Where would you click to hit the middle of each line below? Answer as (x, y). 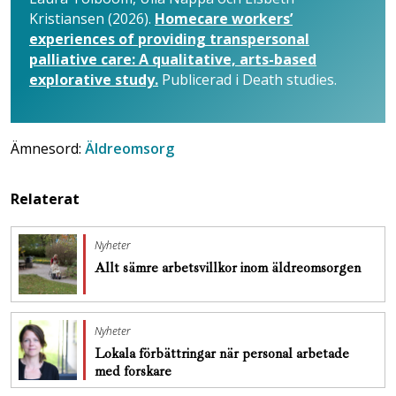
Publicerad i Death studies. (247, 80)
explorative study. (94, 80)
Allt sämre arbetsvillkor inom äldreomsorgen (228, 268)
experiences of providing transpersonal (169, 39)
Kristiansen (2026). (92, 19)
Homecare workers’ (224, 19)
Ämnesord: (48, 148)
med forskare (135, 371)
